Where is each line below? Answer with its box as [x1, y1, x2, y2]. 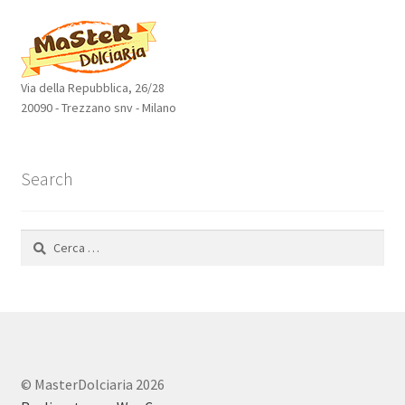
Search [20, 166, 73, 190]
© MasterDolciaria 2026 [20, 375, 165, 394]
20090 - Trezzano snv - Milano [20, 99, 176, 116]
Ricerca [19, 231, 61, 248]
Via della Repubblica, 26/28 [20, 79, 165, 96]
